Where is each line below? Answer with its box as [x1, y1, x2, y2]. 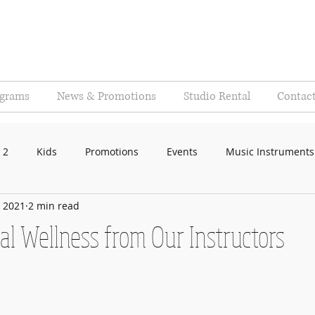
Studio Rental [184, 89, 250, 104]
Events [167, 144, 198, 158]
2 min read [28, 198, 79, 212]
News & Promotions [57, 89, 156, 104]
